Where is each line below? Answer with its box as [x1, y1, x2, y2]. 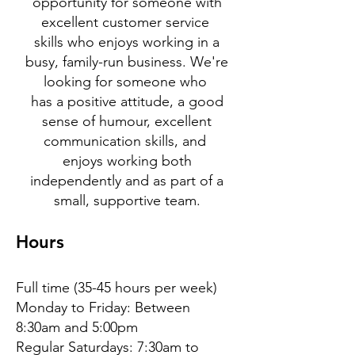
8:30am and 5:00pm [16, 319, 138, 336]
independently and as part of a [30, 172, 223, 189]
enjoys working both [62, 152, 192, 170]
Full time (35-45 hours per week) [16, 279, 217, 296]
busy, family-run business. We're [25, 53, 228, 71]
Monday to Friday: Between [16, 299, 190, 316]
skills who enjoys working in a [34, 33, 219, 51]
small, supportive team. [53, 192, 200, 209]
